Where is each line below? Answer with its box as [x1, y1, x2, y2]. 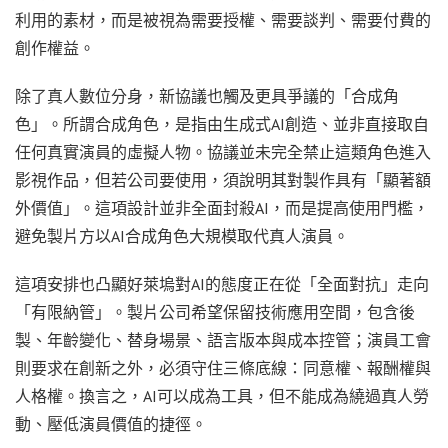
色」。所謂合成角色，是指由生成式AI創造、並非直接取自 [15, 113, 429, 134]
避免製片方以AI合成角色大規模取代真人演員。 [15, 225, 349, 246]
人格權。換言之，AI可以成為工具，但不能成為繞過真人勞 [15, 385, 429, 406]
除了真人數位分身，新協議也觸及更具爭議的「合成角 [15, 85, 399, 106]
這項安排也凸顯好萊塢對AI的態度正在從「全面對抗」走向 [15, 273, 429, 294]
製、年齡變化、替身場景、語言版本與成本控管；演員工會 [15, 329, 431, 350]
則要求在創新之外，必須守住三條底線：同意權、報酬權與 [15, 357, 431, 378]
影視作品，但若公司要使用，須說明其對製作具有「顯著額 [15, 169, 431, 190]
